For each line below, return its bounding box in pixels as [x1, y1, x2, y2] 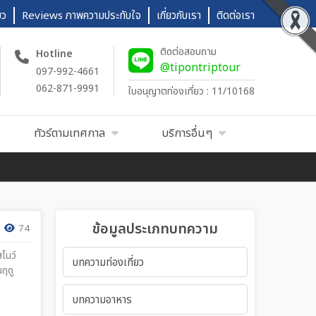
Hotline [36, 46, 73, 61]
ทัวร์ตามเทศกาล [33, 125, 105, 142]
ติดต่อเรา [217, 8, 255, 24]
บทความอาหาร [72, 292, 132, 308]
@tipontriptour [160, 59, 241, 76]
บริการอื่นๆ [162, 125, 213, 142]
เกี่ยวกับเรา [157, 8, 201, 24]
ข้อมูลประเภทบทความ [92, 219, 218, 240]
